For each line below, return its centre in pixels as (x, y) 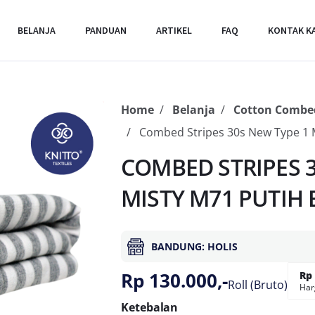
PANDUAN (105, 30)
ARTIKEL (174, 30)
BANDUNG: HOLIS (194, 246)
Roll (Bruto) (258, 285)
